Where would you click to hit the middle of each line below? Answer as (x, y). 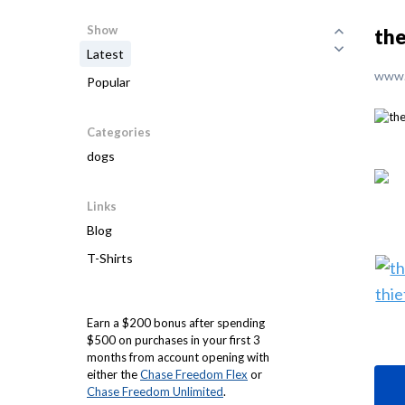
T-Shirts (110, 258)
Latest (105, 54)
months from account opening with (178, 357)
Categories (119, 132)
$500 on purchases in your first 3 (174, 340)
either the (113, 374)
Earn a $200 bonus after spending (176, 323)
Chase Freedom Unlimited (155, 391)
